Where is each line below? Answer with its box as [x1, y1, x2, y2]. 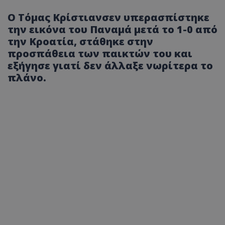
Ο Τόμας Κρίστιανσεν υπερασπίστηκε [8, 11, 209, 25]
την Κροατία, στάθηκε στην [8, 35, 153, 49]
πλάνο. [8, 71, 46, 85]
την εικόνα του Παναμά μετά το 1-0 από [8, 23, 217, 37]
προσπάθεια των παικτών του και [8, 47, 192, 61]
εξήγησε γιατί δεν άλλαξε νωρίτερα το [8, 59, 213, 73]
